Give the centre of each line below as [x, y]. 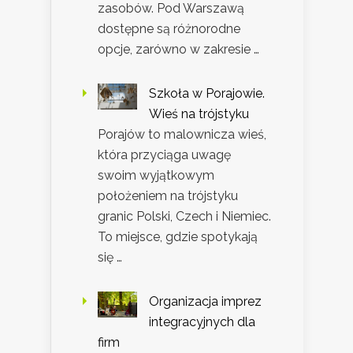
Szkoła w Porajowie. [207, 93]
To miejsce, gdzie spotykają [178, 236]
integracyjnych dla [202, 321]
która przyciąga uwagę [164, 154]
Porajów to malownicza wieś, [182, 134]
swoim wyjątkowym [156, 175]
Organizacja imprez [205, 301]
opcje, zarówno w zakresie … [178, 49]
